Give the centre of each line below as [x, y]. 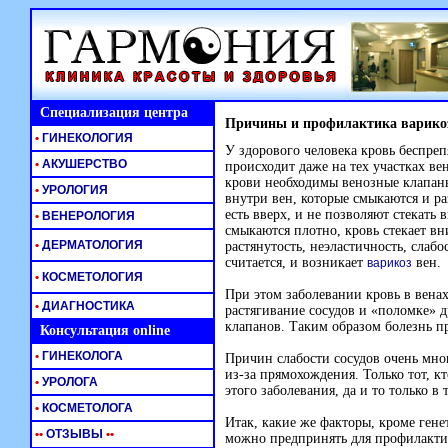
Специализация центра [110, 112]
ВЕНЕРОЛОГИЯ [87, 216]
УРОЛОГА [68, 382]
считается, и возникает [296, 262]
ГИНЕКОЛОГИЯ [86, 138]
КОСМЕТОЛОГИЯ [91, 277]
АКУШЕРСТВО [83, 164]
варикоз [389, 263]
